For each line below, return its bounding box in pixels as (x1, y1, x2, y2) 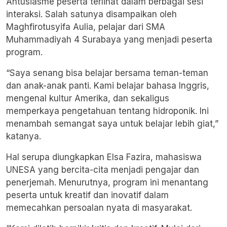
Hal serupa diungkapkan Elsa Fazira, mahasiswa (6, 152, 202, 163)
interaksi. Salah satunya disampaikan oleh (6, 9, 177, 20)
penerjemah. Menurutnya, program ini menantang (6, 177, 208, 188)
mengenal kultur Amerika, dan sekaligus (6, 93, 169, 104)
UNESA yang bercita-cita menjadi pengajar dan (6, 165, 199, 175)
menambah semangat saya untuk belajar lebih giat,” (6, 119, 218, 129)
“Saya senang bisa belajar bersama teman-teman (6, 68, 208, 79)
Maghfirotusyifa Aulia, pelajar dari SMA (6, 22, 165, 32)
